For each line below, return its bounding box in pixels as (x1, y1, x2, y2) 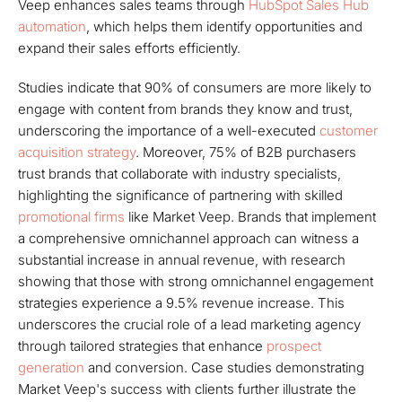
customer (319, 122, 378, 139)
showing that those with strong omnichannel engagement (18, 273, 373, 290)
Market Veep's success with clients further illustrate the (18, 380, 356, 398)
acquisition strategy (18, 144, 135, 161)
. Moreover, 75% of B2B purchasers (135, 144, 356, 161)
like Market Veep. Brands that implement (125, 208, 376, 225)
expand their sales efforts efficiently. (18, 39, 240, 57)
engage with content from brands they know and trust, (18, 100, 353, 118)
